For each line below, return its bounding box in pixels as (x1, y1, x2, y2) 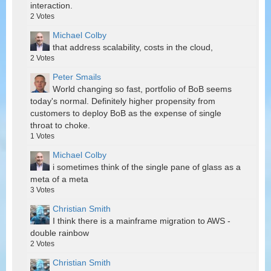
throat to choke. (30, 120, 90, 131)
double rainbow (30, 228, 89, 238)
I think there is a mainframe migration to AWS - (53, 216, 230, 226)
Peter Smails (53, 72, 101, 82)
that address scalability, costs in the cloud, (53, 42, 213, 53)
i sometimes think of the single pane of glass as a (53, 162, 241, 172)
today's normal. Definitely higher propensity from (30, 96, 215, 106)
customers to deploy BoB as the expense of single (30, 108, 221, 119)
